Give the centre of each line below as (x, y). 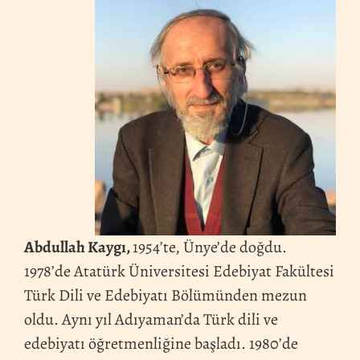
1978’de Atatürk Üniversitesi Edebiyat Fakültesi (179, 271)
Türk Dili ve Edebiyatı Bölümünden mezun (166, 295)
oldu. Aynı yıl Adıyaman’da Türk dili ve (151, 319)
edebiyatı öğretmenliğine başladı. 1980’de (161, 343)
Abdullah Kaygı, (78, 247)
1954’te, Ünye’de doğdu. (210, 247)
